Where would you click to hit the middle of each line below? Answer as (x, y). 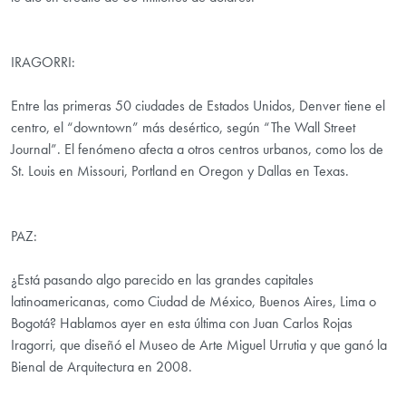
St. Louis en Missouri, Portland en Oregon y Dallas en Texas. (180, 171)
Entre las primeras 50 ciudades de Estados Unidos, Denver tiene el (198, 106)
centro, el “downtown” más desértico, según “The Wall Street (183, 128)
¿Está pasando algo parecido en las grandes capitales (162, 280)
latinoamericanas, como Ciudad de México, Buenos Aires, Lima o (193, 302)
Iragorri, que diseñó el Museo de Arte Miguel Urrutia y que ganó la (199, 345)
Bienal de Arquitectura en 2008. (101, 367)
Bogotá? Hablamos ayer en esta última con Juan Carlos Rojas (182, 324)
